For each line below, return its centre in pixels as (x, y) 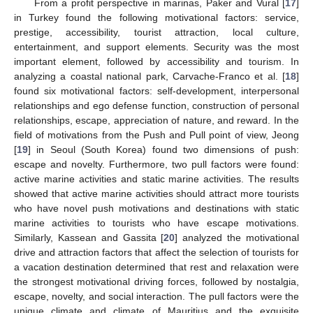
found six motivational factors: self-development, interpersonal (156, 91)
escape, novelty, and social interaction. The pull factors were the (156, 297)
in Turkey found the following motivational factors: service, (156, 18)
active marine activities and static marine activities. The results (156, 179)
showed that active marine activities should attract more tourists (156, 194)
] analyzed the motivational (237, 238)
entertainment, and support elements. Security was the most (156, 47)
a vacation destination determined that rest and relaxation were (156, 267)
